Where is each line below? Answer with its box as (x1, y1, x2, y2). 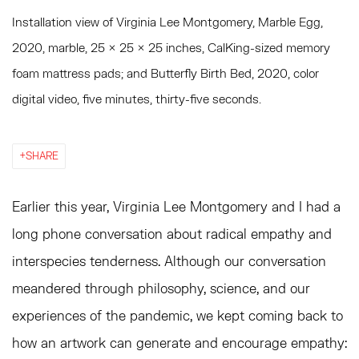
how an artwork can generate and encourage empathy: (12, 335, 347, 350)
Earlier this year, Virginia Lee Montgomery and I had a (12, 199, 341, 214)
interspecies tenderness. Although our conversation (12, 253, 326, 268)
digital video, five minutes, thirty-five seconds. (12, 91, 261, 106)
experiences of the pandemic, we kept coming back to (12, 308, 343, 323)
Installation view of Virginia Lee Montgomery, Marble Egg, (12, 14, 323, 29)
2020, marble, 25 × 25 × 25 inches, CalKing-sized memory (12, 40, 330, 54)
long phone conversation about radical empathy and (12, 226, 332, 241)
